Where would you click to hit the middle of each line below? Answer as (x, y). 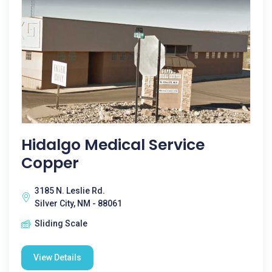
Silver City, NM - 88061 (78, 203)
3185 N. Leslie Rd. (70, 191)
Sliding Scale (61, 223)
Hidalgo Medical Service (113, 145)
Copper (50, 163)
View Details (57, 257)
